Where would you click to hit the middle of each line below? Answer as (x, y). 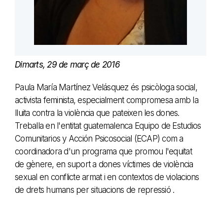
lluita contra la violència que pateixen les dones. (97, 113)
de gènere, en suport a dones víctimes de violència (104, 164)
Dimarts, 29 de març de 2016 (67, 64)
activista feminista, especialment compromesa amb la (107, 100)
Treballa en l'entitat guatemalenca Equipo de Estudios (108, 126)
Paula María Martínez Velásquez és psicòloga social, (106, 87)
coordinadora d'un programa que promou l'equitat (103, 151)
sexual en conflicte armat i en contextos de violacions (107, 177)
